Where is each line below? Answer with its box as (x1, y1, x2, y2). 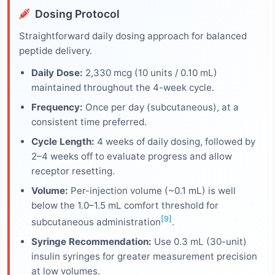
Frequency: (31, 101, 83, 113)
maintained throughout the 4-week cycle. (31, 81, 214, 93)
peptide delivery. (19, 44, 92, 56)
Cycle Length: (31, 135, 95, 147)
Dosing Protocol (35, 7, 120, 20)
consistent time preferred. (31, 115, 147, 128)
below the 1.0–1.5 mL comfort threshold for (31, 199, 219, 211)
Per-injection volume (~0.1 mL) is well (68, 184, 236, 196)
